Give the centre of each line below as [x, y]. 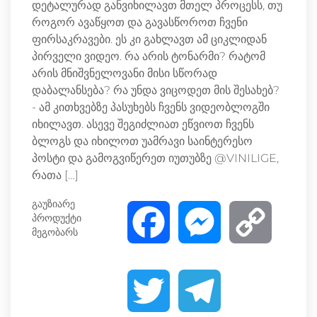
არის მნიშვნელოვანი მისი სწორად [125, 74]
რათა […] [55, 175]
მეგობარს [55, 232]
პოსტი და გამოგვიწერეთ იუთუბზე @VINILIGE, [155, 158]
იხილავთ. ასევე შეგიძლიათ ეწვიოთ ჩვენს [143, 125]
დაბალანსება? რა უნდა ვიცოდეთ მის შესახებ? [156, 91]
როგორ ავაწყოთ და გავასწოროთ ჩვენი [140, 23]
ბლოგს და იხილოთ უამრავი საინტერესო [142, 142]
